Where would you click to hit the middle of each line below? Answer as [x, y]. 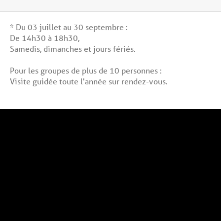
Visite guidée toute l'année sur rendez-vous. [89, 81]
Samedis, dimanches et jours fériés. [73, 48]
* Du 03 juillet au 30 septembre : [69, 27]
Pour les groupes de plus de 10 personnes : [86, 70]
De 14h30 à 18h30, [45, 37]
